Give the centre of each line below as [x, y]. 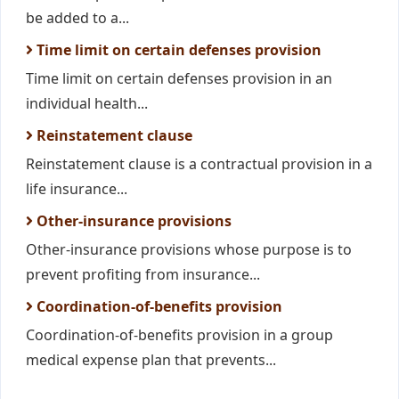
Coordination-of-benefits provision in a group [179, 335]
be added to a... [77, 18]
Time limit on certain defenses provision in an [179, 78]
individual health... [87, 103]
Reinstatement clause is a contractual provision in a [199, 164]
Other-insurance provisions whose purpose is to [189, 249]
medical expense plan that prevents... [151, 360]
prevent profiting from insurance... [143, 274]
